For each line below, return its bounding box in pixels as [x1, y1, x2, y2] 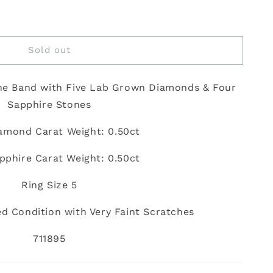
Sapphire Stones [7, 99, 91, 110]
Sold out [27, 44, 71, 55]
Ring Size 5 [21, 179, 77, 191]
